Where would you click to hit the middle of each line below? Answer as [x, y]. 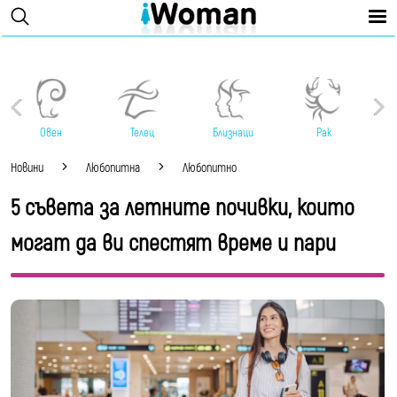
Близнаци [233, 133]
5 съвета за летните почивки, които [183, 209]
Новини [27, 168]
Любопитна [113, 168]
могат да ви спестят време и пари [173, 244]
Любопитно [210, 168]
